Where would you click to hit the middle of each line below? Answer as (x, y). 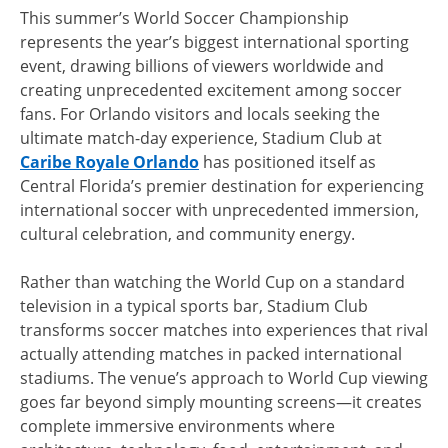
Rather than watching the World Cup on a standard (212, 282)
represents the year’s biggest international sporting (214, 42)
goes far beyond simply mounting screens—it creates (221, 402)
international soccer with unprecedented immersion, (219, 210)
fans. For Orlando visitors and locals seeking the (200, 114)
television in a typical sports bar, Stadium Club (194, 306)
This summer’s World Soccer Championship (184, 18)
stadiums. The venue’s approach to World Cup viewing (224, 378)
